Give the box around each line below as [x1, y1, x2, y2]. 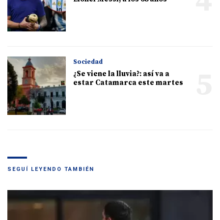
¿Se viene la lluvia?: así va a [73, 69, 170, 79]
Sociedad [73, 58, 103, 66]
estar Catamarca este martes [73, 78, 184, 88]
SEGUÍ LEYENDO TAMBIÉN [7, 166, 94, 173]
